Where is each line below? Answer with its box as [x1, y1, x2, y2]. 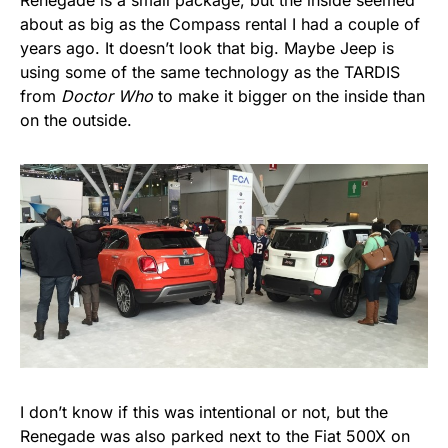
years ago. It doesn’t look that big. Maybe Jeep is [20, 38, 394, 59]
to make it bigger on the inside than [153, 86, 425, 107]
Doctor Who [61, 86, 153, 107]
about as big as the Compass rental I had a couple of [20, 14, 420, 35]
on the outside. [20, 110, 132, 131]
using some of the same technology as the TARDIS [20, 62, 400, 83]
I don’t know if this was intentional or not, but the [20, 402, 388, 423]
